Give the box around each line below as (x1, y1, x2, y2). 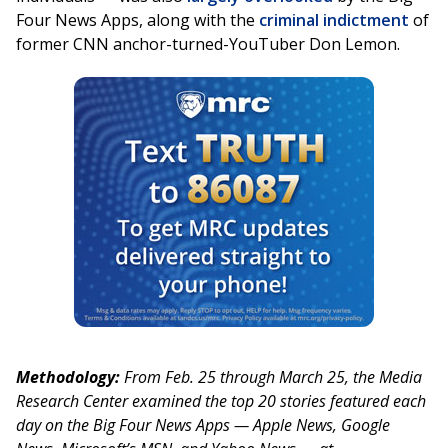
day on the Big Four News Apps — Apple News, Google (16, 414, 390, 437)
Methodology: (16, 366, 124, 389)
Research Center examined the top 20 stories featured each (16, 390, 426, 413)
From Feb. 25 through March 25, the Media (124, 366, 422, 389)
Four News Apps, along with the (16, 9, 259, 32)
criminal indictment (259, 9, 409, 32)
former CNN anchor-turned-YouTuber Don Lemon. (16, 33, 400, 56)
